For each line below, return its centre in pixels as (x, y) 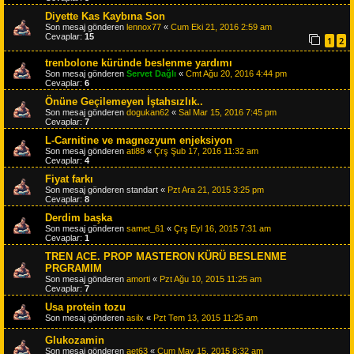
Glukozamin (75, 341)
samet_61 (145, 229)
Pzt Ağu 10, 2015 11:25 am (211, 279)
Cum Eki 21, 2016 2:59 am (221, 26)
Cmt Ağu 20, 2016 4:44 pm (236, 74)
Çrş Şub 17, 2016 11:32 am (206, 151)
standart (142, 190)
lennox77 (144, 26)
